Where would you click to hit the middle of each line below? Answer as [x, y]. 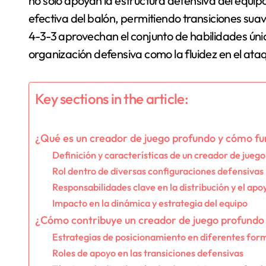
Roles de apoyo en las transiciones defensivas [148, 253]
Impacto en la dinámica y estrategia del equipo [150, 203]
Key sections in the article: [112, 98]
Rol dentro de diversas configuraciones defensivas [158, 171]
